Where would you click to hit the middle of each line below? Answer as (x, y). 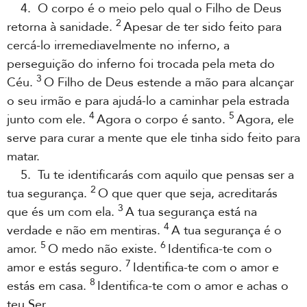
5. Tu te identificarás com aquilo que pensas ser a (150, 175)
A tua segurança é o (226, 231)
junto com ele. (48, 120)
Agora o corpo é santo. (163, 120)
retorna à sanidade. (61, 27)
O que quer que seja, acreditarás (188, 194)
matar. (23, 157)
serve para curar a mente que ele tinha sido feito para (153, 138)
